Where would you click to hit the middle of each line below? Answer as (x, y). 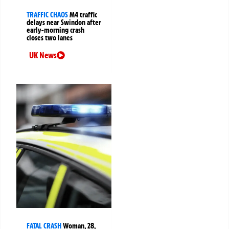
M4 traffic (83, 15)
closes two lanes (50, 38)
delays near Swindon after (64, 23)
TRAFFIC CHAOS (47, 15)
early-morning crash (55, 30)
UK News (43, 55)
